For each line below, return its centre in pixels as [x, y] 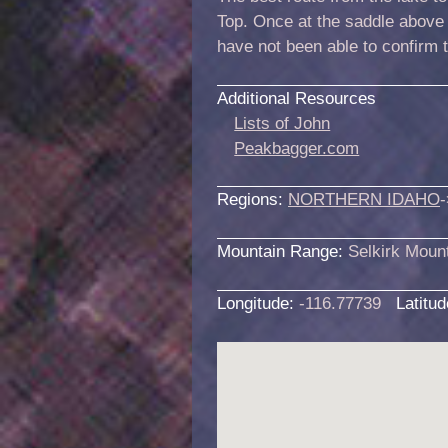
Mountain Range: [282, 251]
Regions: [252, 199]
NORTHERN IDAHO [364, 199]
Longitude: [258, 303]
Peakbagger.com [297, 147]
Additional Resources [296, 97]
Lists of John [282, 122]
